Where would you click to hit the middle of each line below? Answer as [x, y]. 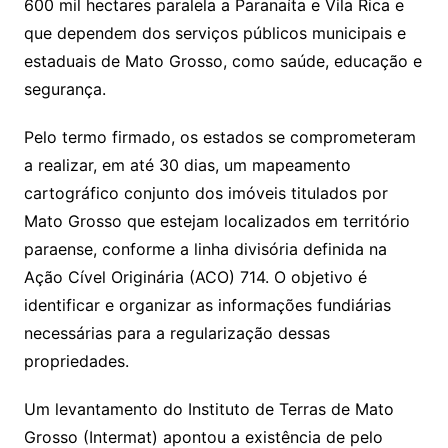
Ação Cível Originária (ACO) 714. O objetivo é [195, 276]
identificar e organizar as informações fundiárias [207, 304]
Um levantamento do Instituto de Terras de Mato [208, 408]
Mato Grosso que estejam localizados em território [216, 220]
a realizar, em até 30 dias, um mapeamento [187, 164]
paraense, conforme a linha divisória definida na [205, 248]
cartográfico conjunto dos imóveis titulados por [205, 192]
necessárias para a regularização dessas [176, 332]
